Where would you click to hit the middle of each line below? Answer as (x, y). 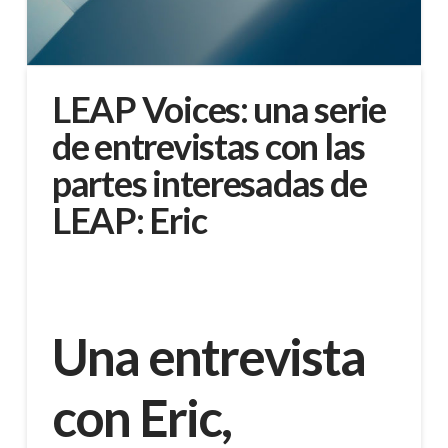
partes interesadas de (209, 183)
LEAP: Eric (129, 220)
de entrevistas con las (208, 146)
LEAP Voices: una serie (219, 109)
